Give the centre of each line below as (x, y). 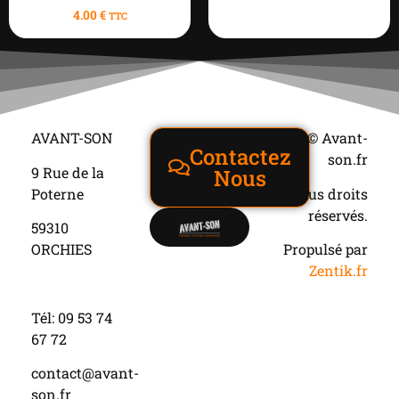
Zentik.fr (339, 271)
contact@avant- (85, 373)
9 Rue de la (68, 172)
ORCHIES (61, 249)
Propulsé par (326, 249)
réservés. (338, 215)
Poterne (57, 193)
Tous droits (330, 193)
